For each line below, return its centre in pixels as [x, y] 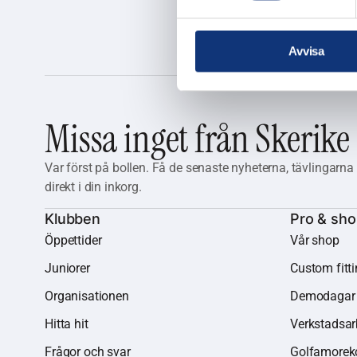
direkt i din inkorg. [93, 187]
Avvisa [306, 51]
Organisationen [87, 296]
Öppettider [73, 240]
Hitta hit [67, 324]
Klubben [73, 219]
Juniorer [67, 268]
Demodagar [323, 296]
